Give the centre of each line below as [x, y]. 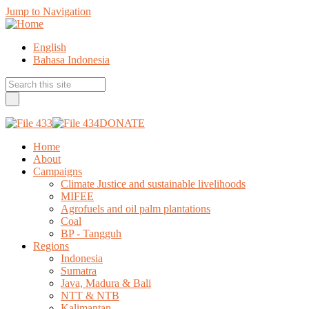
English [50, 47]
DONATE [122, 123]
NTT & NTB [90, 296]
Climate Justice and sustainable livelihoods [153, 184]
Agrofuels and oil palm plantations [136, 209]
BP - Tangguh [91, 233]
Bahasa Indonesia [71, 60]
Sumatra [79, 271]
